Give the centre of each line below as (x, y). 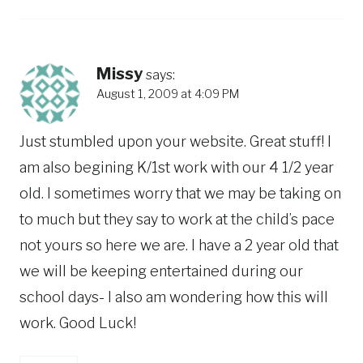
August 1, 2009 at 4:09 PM (168, 94)
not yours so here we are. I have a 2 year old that (179, 246)
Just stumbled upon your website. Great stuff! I (175, 142)
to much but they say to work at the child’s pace (177, 220)
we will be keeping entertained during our (161, 271)
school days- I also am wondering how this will (174, 297)
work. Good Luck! (78, 323)
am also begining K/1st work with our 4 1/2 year (177, 168)
